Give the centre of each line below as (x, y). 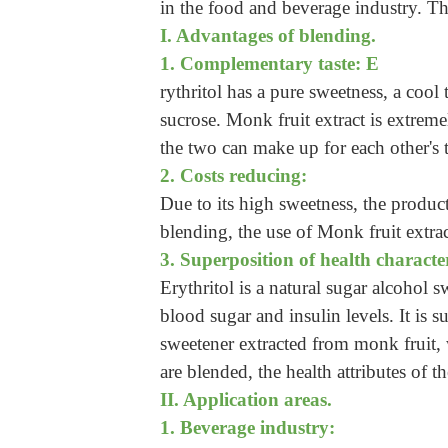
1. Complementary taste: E (269, 63)
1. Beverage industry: (247, 427)
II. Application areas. (246, 399)
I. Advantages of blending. (268, 35)
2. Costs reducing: (233, 175)
